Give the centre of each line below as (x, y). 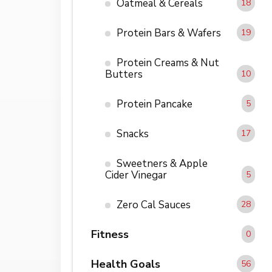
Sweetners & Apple (162, 163)
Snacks (132, 134)
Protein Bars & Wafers (168, 33)
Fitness (110, 234)
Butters (124, 74)
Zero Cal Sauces (153, 205)
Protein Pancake (154, 104)
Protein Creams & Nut (168, 63)
